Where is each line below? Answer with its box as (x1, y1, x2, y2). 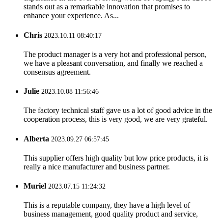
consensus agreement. (24, 67, 91, 76)
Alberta (24, 134, 49, 143)
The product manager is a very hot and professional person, (24, 50, 207, 58)
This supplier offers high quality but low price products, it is (24, 153, 208, 162)
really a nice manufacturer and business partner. (24, 162, 170, 171)
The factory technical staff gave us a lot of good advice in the (24, 106, 212, 115)
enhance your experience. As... (24, 11, 119, 20)
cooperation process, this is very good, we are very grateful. (24, 115, 208, 124)
